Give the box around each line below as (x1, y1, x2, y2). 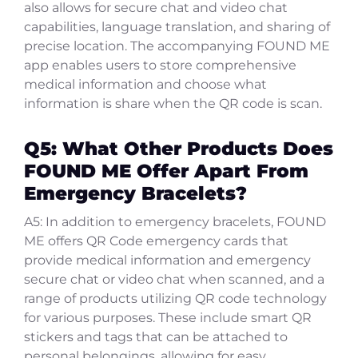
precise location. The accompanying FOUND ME (24, 38, 330, 54)
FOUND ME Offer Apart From (24, 159, 308, 183)
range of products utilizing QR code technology (24, 291, 327, 307)
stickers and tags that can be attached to (24, 329, 288, 345)
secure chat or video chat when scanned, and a (24, 272, 324, 288)
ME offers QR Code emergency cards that (24, 233, 288, 249)
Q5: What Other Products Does (24, 137, 333, 161)
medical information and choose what (24, 77, 267, 93)
